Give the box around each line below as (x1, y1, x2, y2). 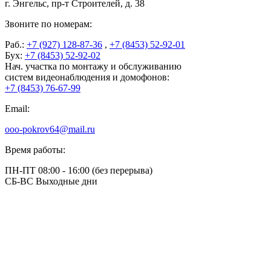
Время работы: (5, 144, 65, 155)
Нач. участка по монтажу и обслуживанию (5, 60, 181, 71)
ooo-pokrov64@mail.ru (5, 123, 95, 134)
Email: (5, 103, 30, 114)
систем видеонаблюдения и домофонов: (5, 71, 169, 82)
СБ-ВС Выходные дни (5, 175, 97, 186)
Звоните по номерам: (5, 18, 92, 29)
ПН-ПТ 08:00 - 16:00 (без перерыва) (5, 165, 152, 175)
